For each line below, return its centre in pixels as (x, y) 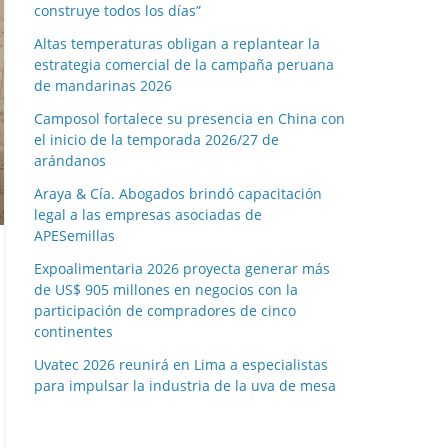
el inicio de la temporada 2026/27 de (156, 139)
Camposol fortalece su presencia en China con (189, 118)
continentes (73, 331)
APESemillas (74, 235)
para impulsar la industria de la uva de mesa (185, 385)
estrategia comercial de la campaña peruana (184, 64)
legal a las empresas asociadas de (148, 214)
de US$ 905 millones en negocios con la (166, 289)
